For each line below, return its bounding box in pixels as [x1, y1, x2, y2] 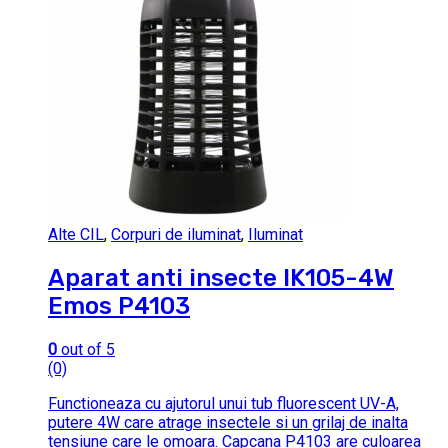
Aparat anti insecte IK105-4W [48, 264, 394, 293]
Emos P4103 [48, 292, 190, 321]
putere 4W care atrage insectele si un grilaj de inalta [48, 413, 408, 433]
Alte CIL [48, 225, 104, 245]
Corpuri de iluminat [111, 225, 241, 245]
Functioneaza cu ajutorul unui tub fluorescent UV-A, [48, 394, 399, 414]
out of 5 [57, 340, 115, 360]
